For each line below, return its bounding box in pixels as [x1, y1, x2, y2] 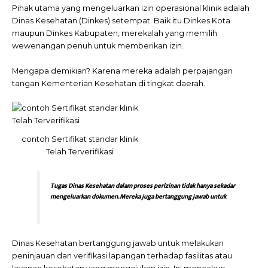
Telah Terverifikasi [46, 147, 114, 157]
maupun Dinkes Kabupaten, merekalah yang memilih [12, 29, 217, 38]
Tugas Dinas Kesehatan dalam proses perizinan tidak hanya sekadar [50, 181, 235, 192]
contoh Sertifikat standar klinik [22, 135, 138, 144]
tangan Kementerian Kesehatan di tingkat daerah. [12, 78, 205, 88]
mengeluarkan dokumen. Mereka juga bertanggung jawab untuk [50, 191, 226, 203]
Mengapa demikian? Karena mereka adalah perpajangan [12, 66, 233, 75]
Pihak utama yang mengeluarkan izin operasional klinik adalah [12, 4, 249, 13]
